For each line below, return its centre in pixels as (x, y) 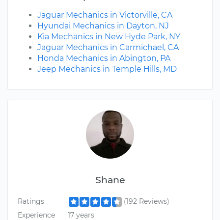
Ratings (31, 202)
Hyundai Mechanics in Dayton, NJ (103, 26)
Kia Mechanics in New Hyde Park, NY (109, 37)
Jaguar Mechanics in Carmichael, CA (108, 48)
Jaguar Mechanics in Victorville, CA (105, 15)
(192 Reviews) (146, 202)
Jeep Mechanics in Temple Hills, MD (107, 69)
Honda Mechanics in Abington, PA (104, 58)
